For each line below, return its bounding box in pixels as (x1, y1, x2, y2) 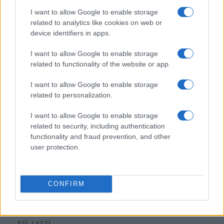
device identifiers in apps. (30, 28, 110, 37)
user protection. (30, 142, 80, 151)
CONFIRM (47, 180, 85, 187)
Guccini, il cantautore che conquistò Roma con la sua (8, 156, 208, 166)
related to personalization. (30, 90, 112, 99)
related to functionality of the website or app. (30, 59, 170, 68)
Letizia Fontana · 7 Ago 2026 (8, 178, 86, 186)
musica (8, 165, 35, 175)
